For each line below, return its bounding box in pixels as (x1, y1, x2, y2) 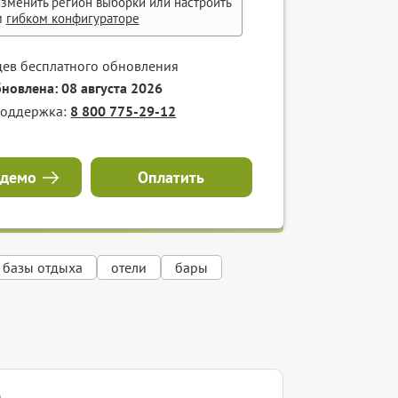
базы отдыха (3, 259, 84, 277)
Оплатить (138, 166, 205, 187)
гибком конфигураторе (5, 9, 139, 27)
